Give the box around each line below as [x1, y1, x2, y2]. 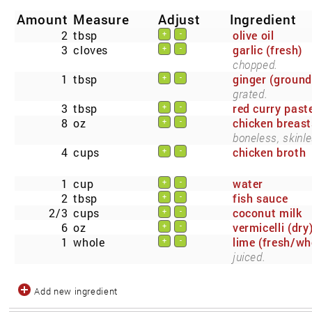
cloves [73, 42, 109, 58]
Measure [73, 10, 130, 29]
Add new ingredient [34, 284, 118, 297]
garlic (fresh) [232, 42, 302, 58]
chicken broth [232, 145, 306, 160]
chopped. [232, 57, 279, 72]
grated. [232, 86, 268, 102]
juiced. [232, 249, 266, 264]
